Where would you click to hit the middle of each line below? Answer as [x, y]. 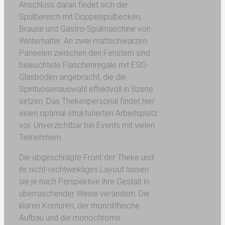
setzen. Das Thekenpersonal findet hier [87, 101]
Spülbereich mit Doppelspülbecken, [80, 17]
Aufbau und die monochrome [70, 218]
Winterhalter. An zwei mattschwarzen [83, 41]
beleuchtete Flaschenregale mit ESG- [84, 65]
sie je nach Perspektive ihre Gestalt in [84, 182]
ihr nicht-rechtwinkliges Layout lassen [84, 170]
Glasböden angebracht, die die [72, 77]
